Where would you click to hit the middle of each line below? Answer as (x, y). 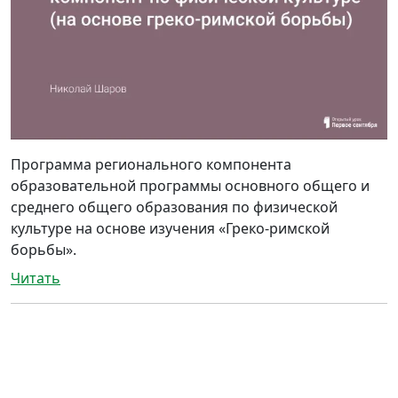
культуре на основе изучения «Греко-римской (170, 228)
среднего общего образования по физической (174, 207)
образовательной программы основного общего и (190, 185)
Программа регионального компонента (151, 164)
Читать (36, 278)
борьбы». (44, 249)
